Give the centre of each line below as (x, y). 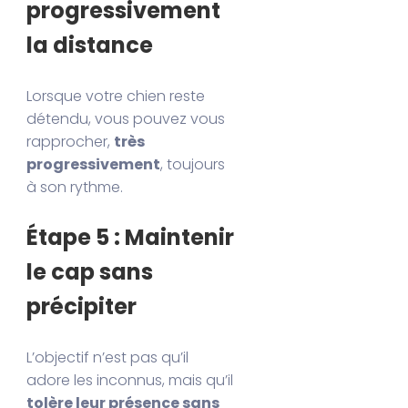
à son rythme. (75, 187)
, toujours (193, 164)
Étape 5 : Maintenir (131, 237)
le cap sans (90, 271)
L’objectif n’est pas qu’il (108, 357)
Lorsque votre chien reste (116, 96)
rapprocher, (71, 141)
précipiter (82, 306)
